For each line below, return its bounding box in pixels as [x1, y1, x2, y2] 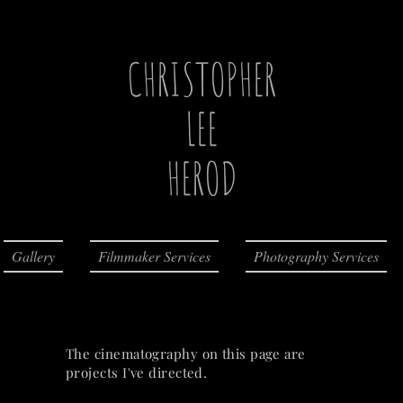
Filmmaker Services [98, 246, 210, 265]
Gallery [12, 246, 55, 265]
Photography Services [254, 246, 379, 265]
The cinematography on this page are [66, 345, 306, 363]
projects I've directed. [66, 363, 208, 381]
